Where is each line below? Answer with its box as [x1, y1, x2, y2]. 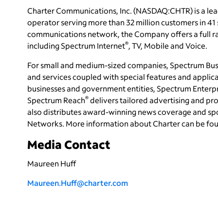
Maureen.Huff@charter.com [27, 177, 128, 188]
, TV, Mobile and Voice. [128, 40, 207, 51]
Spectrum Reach [27, 94, 85, 105]
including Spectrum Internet [27, 40, 125, 51]
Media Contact [27, 136, 110, 152]
